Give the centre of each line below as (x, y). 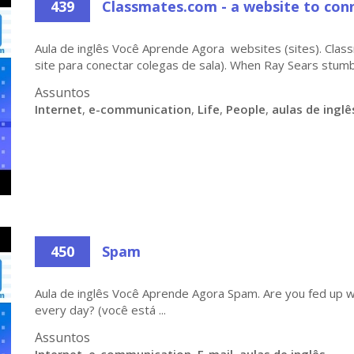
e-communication (140, 109)
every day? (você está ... (100, 310)
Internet (58, 109)
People (246, 109)
